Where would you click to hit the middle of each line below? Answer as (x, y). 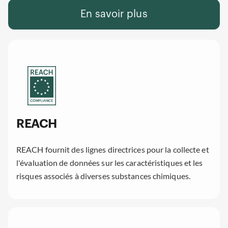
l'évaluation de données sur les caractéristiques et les (110, 163)
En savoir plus (114, 14)
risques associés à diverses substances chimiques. (103, 176)
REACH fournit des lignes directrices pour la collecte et (113, 150)
